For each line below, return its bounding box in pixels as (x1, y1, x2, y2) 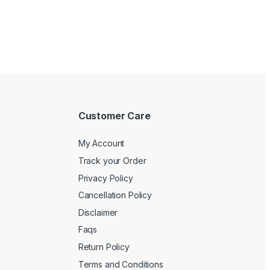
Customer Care (78, 109, 151, 122)
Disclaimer (78, 207, 118, 218)
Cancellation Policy (78, 190, 152, 201)
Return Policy (78, 241, 130, 252)
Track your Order (78, 155, 146, 166)
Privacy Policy (78, 172, 133, 183)
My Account (78, 138, 125, 149)
